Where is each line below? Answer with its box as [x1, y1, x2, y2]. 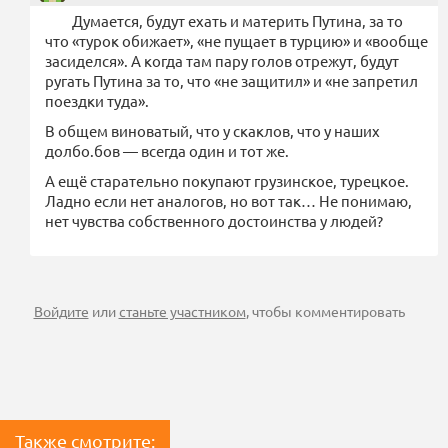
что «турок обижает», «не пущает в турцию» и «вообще [45, 31, 428, 51]
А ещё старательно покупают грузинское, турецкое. [45, 171, 409, 191]
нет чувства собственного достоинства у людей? [45, 211, 383, 231]
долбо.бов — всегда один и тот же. [45, 141, 289, 161]
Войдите [33, 302, 89, 321]
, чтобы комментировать [245, 302, 405, 321]
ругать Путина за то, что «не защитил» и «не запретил [45, 71, 418, 91]
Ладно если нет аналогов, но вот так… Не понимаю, [45, 191, 412, 211]
